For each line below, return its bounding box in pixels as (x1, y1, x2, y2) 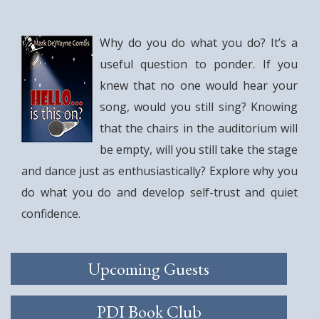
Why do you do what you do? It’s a (100, 35, 298, 51)
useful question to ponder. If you (100, 56, 298, 72)
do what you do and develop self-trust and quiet (21, 184, 298, 200)
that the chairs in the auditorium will (100, 120, 298, 136)
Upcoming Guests (88, 258, 209, 280)
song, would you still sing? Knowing (100, 99, 298, 115)
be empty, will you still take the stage (100, 142, 298, 157)
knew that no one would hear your (100, 78, 298, 93)
